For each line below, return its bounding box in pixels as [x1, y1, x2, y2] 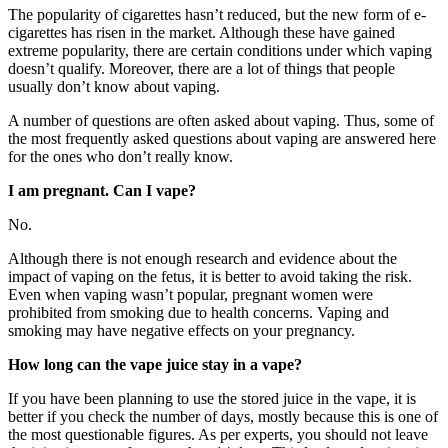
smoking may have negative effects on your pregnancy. [8, 321, 359, 339]
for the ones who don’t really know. [8, 147, 237, 165]
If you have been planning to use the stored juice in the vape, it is [8, 389, 416, 407]
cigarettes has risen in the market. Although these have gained [8, 23, 395, 41]
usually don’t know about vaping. [8, 77, 224, 95]
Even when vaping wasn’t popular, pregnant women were [8, 285, 373, 303]
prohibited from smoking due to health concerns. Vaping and [8, 303, 389, 321]
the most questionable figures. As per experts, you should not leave [8, 425, 428, 443]
